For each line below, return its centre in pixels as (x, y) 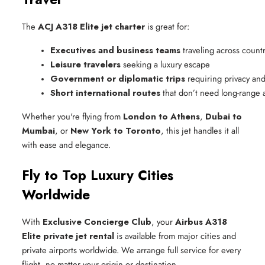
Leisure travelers (85, 64)
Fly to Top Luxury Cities (98, 175)
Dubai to (224, 116)
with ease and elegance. (66, 144)
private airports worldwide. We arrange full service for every (131, 250)
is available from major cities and (175, 235)
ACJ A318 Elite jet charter (91, 26)
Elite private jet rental (68, 235)
